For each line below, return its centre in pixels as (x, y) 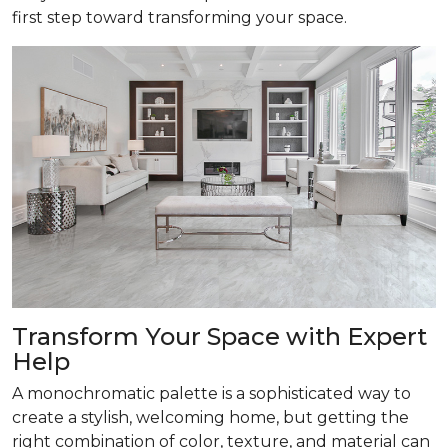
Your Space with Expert (286, 336)
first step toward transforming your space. (179, 17)
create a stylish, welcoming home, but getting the (210, 417)
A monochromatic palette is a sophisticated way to (211, 393)
